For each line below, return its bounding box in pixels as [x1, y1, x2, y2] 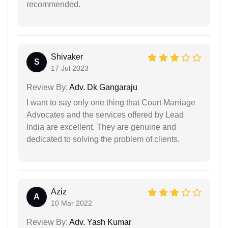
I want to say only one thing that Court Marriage [26, 98, 195, 107]
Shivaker [51, 52, 83, 61]
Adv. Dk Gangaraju [68, 82, 137, 92]
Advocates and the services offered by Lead [26, 110, 184, 119]
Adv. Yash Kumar [68, 217, 131, 226]
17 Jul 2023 [51, 64, 89, 72]
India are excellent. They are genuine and [26, 122, 176, 131]
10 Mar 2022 [51, 198, 92, 207]
